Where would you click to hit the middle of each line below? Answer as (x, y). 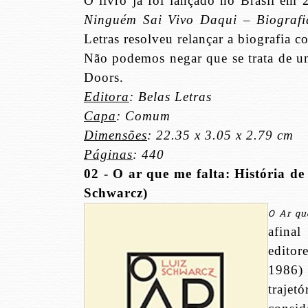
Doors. (104, 78)
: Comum (143, 116)
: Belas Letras (170, 97)
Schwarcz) (116, 193)
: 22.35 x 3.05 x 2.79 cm (220, 135)
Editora (107, 97)
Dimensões (115, 135)
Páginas (108, 155)
